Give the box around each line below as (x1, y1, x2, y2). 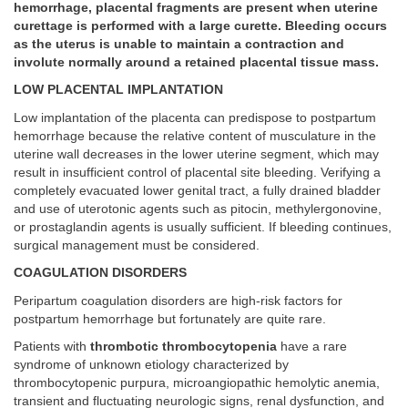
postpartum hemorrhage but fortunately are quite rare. (14, 311, 326, 326)
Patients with (14, 340, 90, 354)
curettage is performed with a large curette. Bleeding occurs (14, 18, 387, 33)
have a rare (277, 340, 347, 354)
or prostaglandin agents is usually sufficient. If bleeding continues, (14, 219, 392, 234)
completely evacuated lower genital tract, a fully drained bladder (14, 183, 381, 198)
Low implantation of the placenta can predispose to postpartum (14, 110, 376, 125)
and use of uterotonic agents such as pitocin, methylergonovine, (14, 201, 382, 216)
